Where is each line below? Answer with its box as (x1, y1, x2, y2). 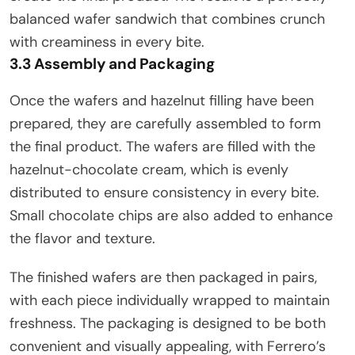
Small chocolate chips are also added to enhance (10, 205, 333, 225)
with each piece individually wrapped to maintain (10, 290, 330, 310)
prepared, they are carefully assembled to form (10, 113, 321, 133)
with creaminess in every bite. (10, 32, 204, 52)
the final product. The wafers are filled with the (10, 136, 315, 156)
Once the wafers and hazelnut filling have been (10, 90, 314, 110)
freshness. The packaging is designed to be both (10, 313, 326, 333)
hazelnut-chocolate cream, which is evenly (10, 159, 288, 179)
